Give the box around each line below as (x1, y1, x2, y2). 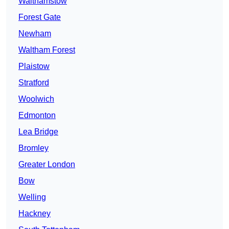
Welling (18, 193, 46, 202)
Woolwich (18, 95, 54, 104)
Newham (18, 29, 51, 38)
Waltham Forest (18, 45, 75, 55)
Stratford (18, 78, 49, 87)
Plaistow (18, 62, 50, 71)
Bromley (18, 144, 49, 153)
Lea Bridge (18, 127, 58, 136)
